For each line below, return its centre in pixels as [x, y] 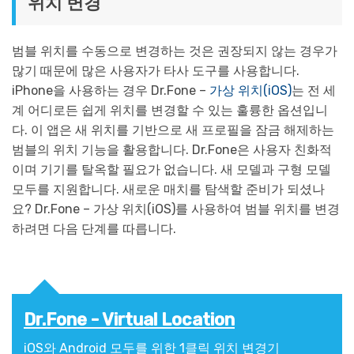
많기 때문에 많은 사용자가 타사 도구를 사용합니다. [156, 70]
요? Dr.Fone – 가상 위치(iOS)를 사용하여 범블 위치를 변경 [176, 209]
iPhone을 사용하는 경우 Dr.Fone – [111, 90]
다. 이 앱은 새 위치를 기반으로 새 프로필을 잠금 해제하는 [173, 130]
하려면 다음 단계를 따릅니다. [94, 228]
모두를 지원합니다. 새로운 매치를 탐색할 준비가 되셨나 [168, 189]
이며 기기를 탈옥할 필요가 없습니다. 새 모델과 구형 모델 [171, 169]
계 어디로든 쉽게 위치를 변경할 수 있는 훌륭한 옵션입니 [170, 110]
